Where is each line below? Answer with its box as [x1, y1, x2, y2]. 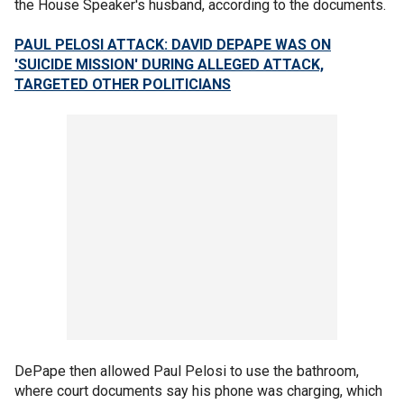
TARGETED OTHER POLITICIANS [14, 75, 231, 93]
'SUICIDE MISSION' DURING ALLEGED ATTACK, [14, 55, 324, 73]
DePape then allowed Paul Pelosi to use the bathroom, [14, 362, 359, 380]
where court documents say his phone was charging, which [14, 381, 382, 399]
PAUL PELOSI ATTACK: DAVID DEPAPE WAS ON [14, 35, 331, 53]
